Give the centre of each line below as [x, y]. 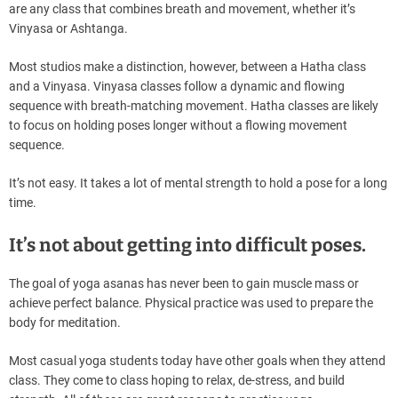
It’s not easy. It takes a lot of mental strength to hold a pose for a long [198, 183]
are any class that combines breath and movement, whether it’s [182, 9]
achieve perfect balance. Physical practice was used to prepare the [191, 303]
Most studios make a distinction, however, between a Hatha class [187, 67]
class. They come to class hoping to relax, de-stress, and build [177, 381]
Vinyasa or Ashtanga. [68, 29]
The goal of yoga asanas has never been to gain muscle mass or [184, 284]
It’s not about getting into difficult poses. [187, 246]
